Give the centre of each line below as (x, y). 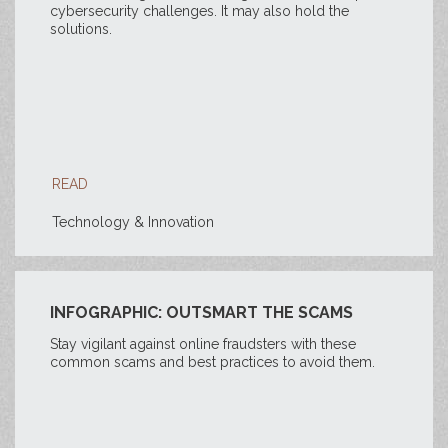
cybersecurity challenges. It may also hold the (199, 11)
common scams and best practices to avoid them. (212, 362)
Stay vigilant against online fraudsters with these (203, 344)
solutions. (81, 29)
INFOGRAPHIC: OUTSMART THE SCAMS (201, 312)
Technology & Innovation (133, 222)
